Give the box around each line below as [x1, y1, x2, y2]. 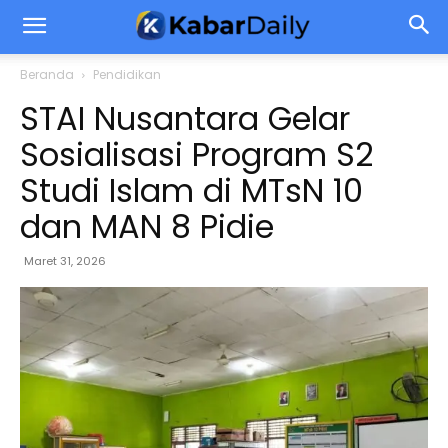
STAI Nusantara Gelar [20, 96, 350, 141]
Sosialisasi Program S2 [20, 132, 373, 177]
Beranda [20, 66, 74, 83]
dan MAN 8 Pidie [20, 204, 274, 249]
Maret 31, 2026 [24, 253, 106, 269]
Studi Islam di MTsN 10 [20, 168, 363, 213]
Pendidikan [93, 66, 161, 83]
